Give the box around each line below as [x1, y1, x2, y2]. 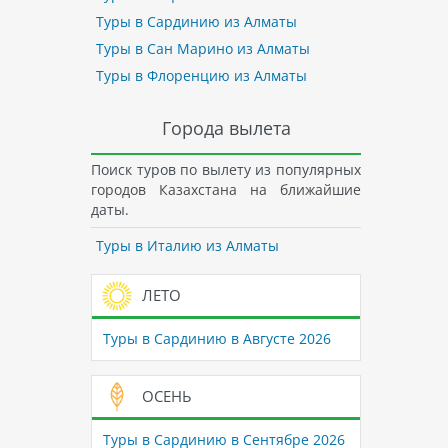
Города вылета [161, 115, 291, 140]
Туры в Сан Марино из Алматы [95, 39, 310, 59]
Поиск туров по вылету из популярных [91, 159, 361, 179]
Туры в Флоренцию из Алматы [95, 66, 307, 86]
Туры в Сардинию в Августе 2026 [102, 329, 331, 349]
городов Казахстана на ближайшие [91, 179, 361, 199]
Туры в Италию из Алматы [95, 236, 279, 256]
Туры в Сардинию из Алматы [95, 12, 297, 32]
